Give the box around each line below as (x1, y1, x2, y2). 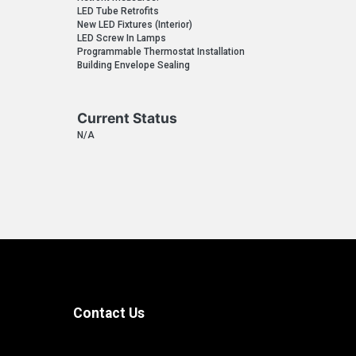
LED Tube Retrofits (77, 6, 160, 17)
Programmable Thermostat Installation (77, 46, 246, 58)
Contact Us (72, 305, 145, 322)
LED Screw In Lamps (77, 33, 167, 44)
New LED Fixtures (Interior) (77, 19, 193, 31)
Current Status (77, 109, 178, 126)
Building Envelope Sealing (77, 60, 191, 72)
